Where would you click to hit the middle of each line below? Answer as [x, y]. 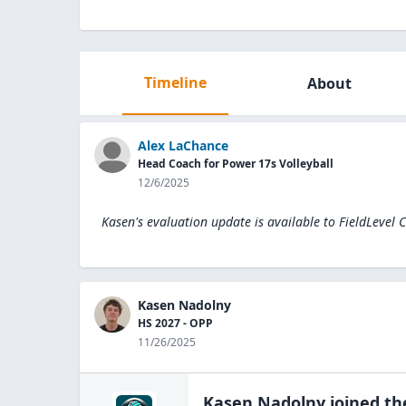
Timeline [175, 82]
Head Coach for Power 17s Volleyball [236, 164]
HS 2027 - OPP [175, 323]
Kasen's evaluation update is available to [218, 222]
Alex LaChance [183, 145]
